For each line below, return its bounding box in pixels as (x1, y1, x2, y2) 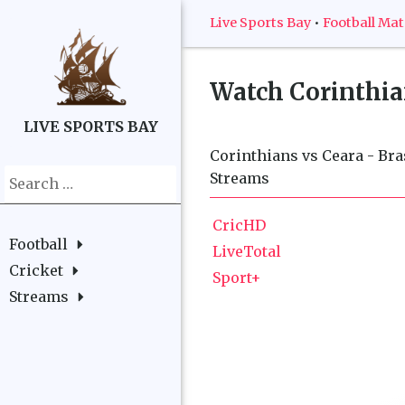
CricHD (212, 215, 266, 234)
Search (4, 166, 53, 184)
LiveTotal (212, 241, 281, 260)
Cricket (9, 261, 63, 279)
